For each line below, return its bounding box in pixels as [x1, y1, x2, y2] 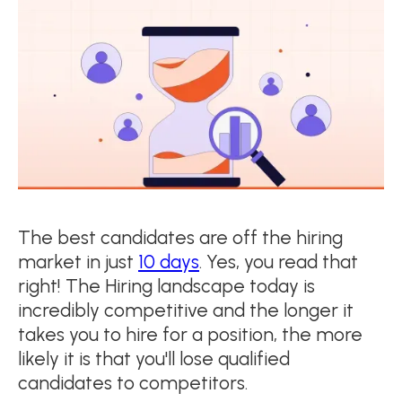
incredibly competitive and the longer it [18, 298, 354, 321]
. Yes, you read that [199, 249, 358, 273]
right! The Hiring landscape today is [18, 274, 315, 297]
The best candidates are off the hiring [18, 225, 343, 249]
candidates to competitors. [18, 371, 248, 394]
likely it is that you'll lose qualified [18, 346, 290, 370]
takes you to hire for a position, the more [18, 322, 363, 345]
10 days [138, 249, 199, 273]
